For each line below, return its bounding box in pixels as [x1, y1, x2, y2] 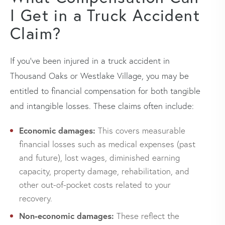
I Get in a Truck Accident [10, 4, 200, 26]
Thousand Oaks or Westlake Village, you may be [10, 70, 189, 81]
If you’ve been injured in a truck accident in [10, 55, 170, 66]
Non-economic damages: [19, 209, 114, 221]
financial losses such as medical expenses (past [19, 138, 195, 149]
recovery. [19, 192, 52, 203]
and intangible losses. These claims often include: [10, 100, 194, 111]
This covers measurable [95, 125, 185, 136]
